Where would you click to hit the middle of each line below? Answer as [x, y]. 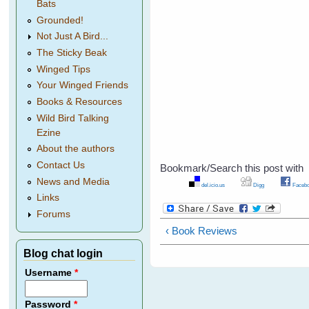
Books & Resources [80, 102]
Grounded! [60, 20]
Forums [54, 215]
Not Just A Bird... [73, 37]
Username [50, 273]
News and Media [73, 181]
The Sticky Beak [72, 52]
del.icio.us [212, 185]
